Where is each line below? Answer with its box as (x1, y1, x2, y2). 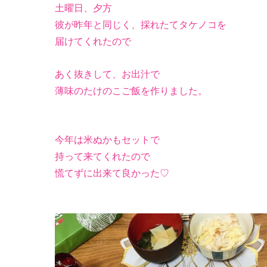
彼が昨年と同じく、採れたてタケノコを (55, 20, 226, 30)
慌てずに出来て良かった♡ (55, 168, 169, 178)
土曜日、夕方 (55, 3, 112, 13)
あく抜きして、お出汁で (55, 69, 160, 79)
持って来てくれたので (55, 151, 150, 162)
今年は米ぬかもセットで (55, 135, 160, 145)
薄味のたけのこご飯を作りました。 (55, 86, 207, 96)
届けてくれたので (55, 36, 131, 46)
